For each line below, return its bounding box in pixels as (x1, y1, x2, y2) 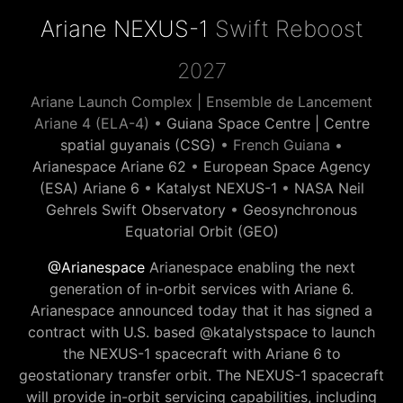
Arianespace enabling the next (145, 258, 355, 276)
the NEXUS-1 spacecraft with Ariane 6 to (62, 345, 341, 363)
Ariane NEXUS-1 (40, 15, 209, 42)
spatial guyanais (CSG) (60, 136, 216, 154)
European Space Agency (203, 157, 371, 175)
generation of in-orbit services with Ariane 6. (49, 280, 354, 298)
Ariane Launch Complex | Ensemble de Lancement (31, 93, 372, 111)
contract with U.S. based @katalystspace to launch (28, 323, 375, 341)
